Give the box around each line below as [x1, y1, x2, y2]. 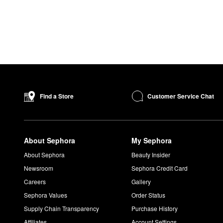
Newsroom [24, 164, 53, 173]
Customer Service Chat [147, 91, 215, 101]
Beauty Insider [131, 150, 171, 159]
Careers [24, 177, 46, 186]
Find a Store [40, 92, 74, 101]
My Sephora [131, 135, 172, 146]
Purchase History [131, 204, 178, 213]
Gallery [131, 177, 151, 186]
